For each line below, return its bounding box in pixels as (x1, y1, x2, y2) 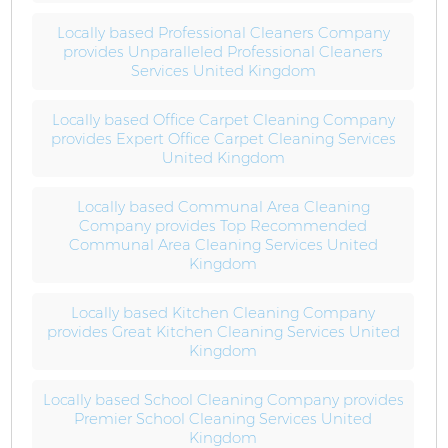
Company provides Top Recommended (79, 216, 368, 235)
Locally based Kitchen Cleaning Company (71, 303, 376, 322)
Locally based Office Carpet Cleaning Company (51, 110, 395, 129)
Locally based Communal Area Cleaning (76, 197, 370, 216)
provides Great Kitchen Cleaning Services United (46, 322, 400, 341)
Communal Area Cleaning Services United (68, 235, 378, 254)
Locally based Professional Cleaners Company (56, 23, 390, 42)
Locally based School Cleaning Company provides (42, 390, 404, 409)
